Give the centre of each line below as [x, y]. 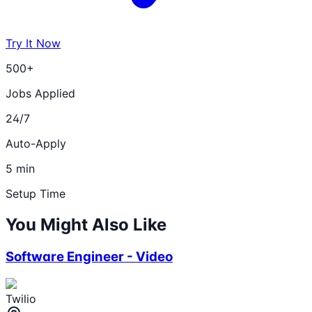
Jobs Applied [40, 93]
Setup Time [36, 194]
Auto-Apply [36, 143]
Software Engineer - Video [89, 256]
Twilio [21, 298]
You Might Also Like [86, 224]
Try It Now [33, 43]
